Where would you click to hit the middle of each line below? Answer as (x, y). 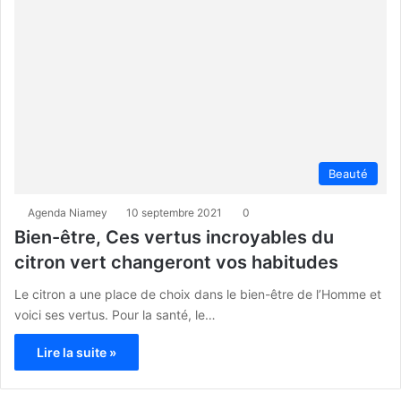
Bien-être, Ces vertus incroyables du (174, 238)
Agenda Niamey (68, 213)
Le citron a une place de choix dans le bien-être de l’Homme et (198, 294)
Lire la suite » (77, 353)
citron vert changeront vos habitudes (176, 263)
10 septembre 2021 (174, 213)
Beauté (348, 174)
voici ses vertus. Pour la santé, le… (115, 315)
